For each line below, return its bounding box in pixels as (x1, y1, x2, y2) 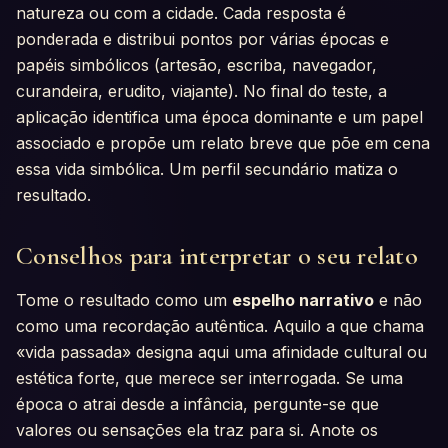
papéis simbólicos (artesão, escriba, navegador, (16, 55, 377, 76)
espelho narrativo (232, 289, 374, 310)
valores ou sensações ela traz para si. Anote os (16, 419, 378, 440)
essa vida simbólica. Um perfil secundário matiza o (16, 159, 398, 180)
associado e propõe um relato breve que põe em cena (16, 133, 430, 154)
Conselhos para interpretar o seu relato (16, 240, 418, 272)
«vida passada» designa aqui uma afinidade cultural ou (16, 341, 427, 362)
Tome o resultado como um (16, 289, 232, 310)
